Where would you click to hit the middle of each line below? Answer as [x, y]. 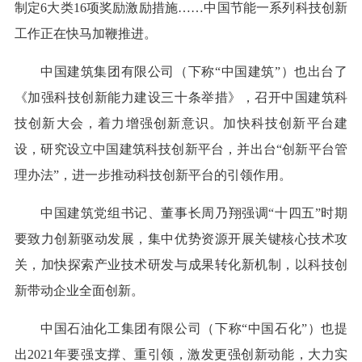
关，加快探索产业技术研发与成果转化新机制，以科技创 [181, 265]
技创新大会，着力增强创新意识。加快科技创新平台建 [181, 124]
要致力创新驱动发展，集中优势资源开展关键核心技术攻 [181, 239]
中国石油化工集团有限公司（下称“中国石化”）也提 [194, 329]
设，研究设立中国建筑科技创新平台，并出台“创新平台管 [181, 149]
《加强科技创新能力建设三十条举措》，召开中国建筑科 [181, 98]
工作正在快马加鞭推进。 [85, 34]
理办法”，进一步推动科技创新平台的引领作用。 [153, 175]
